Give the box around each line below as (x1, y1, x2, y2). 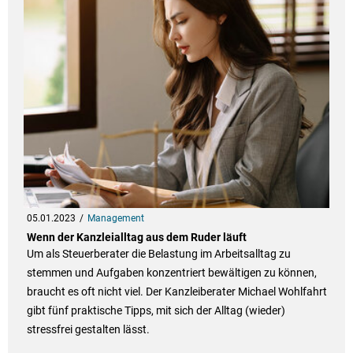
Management (87, 213, 144, 225)
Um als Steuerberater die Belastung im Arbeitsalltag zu (26, 247, 291, 261)
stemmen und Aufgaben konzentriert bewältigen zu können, (26, 266, 317, 280)
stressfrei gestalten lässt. (26, 323, 150, 336)
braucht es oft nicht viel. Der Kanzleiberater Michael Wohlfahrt (26, 285, 327, 299)
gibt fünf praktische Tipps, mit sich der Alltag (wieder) (26, 304, 285, 318)
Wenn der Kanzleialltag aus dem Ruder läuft (26, 231, 247, 244)
